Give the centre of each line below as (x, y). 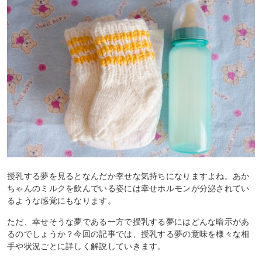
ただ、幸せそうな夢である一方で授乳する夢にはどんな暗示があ (128, 221)
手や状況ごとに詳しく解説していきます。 (87, 246)
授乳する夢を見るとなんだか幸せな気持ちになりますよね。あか (128, 176)
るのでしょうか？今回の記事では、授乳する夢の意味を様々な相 (128, 234)
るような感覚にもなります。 (61, 200)
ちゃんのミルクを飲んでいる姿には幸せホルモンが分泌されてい (128, 188)
